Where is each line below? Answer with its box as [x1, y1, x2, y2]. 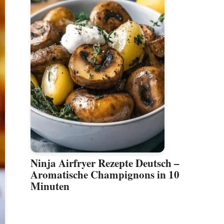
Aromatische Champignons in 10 [30, 167, 179, 182]
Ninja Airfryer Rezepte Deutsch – [30, 155, 179, 171]
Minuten [30, 178, 69, 194]
